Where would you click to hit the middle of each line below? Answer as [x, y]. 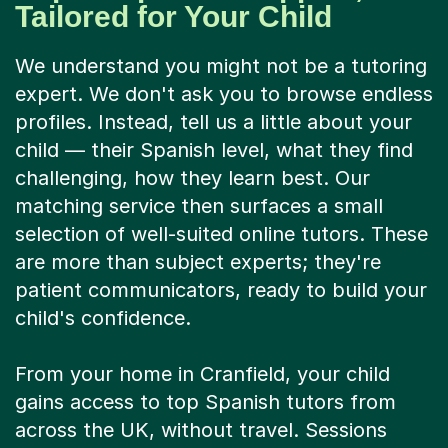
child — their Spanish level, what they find [214, 150]
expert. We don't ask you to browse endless [224, 94]
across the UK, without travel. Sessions [201, 430]
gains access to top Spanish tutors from [205, 402]
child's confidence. [103, 318]
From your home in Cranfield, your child [202, 374]
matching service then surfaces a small [199, 206]
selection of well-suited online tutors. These [221, 234]
